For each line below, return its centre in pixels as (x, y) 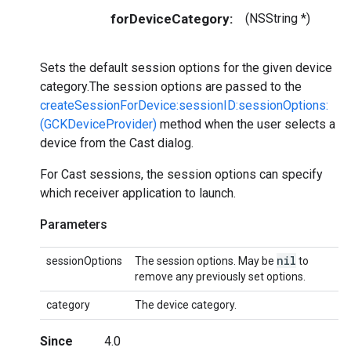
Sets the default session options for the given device (186, 67)
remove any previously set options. (220, 276)
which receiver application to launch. (138, 193)
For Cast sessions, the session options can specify (181, 174)
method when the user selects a (246, 124)
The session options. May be (206, 261)
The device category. (186, 304)
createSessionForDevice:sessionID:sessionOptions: (184, 105)
